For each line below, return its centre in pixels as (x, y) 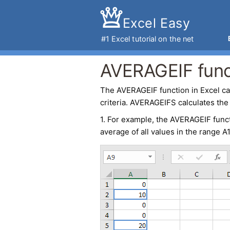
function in (179, 90)
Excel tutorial (134, 39)
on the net (175, 39)
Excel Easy (156, 23)
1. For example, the (135, 119)
